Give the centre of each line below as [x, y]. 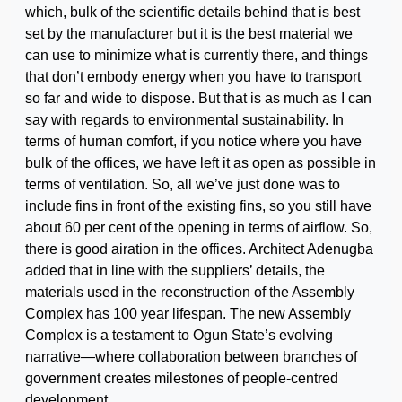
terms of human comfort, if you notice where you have [193, 141]
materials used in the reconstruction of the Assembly [190, 292]
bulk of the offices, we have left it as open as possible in [201, 162]
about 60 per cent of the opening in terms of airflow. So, [199, 227]
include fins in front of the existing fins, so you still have [198, 205]
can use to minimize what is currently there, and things [197, 55]
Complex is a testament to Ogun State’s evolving [179, 335]
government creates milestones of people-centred [182, 378]
